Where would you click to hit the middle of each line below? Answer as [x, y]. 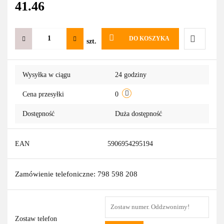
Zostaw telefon [36, 218]
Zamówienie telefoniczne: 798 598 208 [76, 174]
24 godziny [131, 74]
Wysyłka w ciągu [46, 74]
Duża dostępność [139, 113]
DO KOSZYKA [149, 38]
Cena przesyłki [43, 94]
